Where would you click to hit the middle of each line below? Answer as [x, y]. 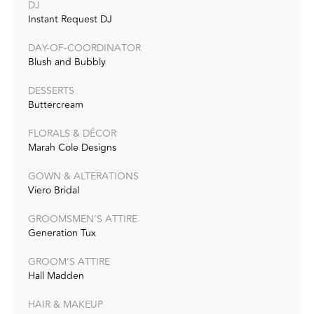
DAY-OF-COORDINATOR [84, 48]
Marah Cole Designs [72, 147]
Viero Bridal [54, 190]
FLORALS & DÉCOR [72, 133]
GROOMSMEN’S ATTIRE [83, 219]
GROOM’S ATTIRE [69, 261]
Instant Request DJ [70, 19]
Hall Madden [56, 275]
